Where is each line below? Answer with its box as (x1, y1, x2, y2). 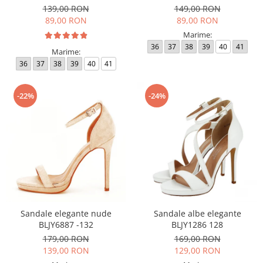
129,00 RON (174, 245, 221, 256)
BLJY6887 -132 (38, 219, 93, 230)
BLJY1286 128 (171, 219, 223, 230)
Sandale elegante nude (20, 208, 112, 219)
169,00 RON (174, 233, 221, 244)
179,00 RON (42, 233, 89, 244)
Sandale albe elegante (153, 208, 241, 219)
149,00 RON (174, 3, 221, 14)
